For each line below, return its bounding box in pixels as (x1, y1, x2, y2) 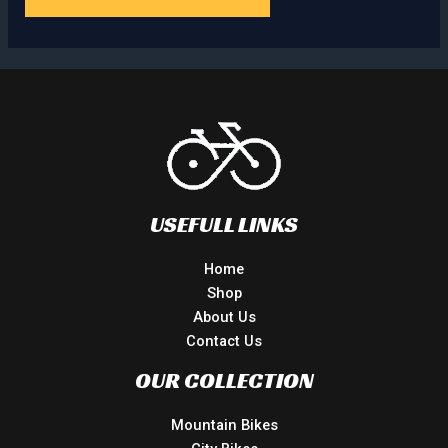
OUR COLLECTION (134, 366, 314, 395)
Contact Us (186, 332, 262, 351)
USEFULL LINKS (150, 210, 298, 239)
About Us (192, 308, 256, 327)
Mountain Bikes (170, 416, 278, 435)
